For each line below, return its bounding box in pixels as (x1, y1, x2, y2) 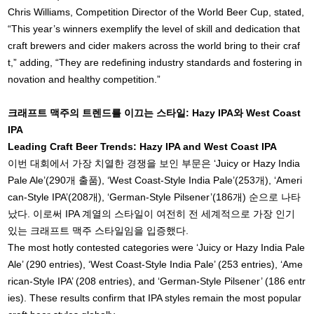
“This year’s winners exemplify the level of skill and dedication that (8, 23, 301, 35)
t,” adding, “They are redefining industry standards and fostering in (8, 57, 303, 69)
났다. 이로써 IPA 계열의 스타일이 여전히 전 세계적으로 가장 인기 (8, 208, 296, 220)
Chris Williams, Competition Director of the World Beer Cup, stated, (8, 6, 305, 18)
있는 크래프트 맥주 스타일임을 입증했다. (8, 225, 189, 237)
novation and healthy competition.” (8, 74, 161, 86)
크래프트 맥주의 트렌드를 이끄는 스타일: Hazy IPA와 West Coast (8, 107, 301, 119)
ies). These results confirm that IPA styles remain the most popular (8, 292, 302, 304)
